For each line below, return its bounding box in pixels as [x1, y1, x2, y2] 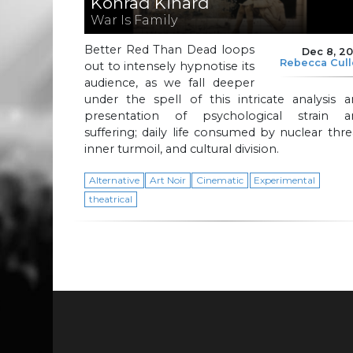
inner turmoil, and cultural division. [84, 141, 279, 156]
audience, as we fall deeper [84, 75, 255, 90]
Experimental [254, 173, 316, 186]
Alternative [88, 173, 139, 186]
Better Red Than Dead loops [84, 42, 255, 57]
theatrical [88, 192, 132, 205]
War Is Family [91, 13, 177, 28]
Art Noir [149, 173, 186, 186]
